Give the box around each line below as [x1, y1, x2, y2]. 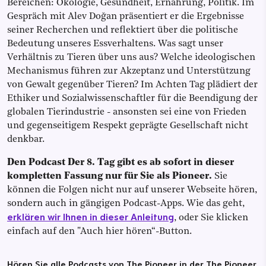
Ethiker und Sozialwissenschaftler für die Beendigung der [7, 94, 258, 104]
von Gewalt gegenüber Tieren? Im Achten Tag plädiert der [7, 80, 258, 90]
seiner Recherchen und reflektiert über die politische [7, 26, 238, 36]
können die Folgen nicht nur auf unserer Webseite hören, [7, 185, 257, 195]
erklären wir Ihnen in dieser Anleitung [7, 211, 174, 223]
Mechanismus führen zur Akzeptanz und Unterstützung [7, 66, 251, 77]
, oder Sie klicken [174, 213, 248, 223]
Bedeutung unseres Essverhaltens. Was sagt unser [7, 39, 223, 49]
